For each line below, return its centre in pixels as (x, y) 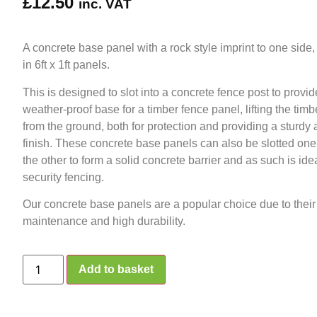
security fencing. (63, 177)
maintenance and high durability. (104, 221)
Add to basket (116, 269)
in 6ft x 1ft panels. (66, 65)
